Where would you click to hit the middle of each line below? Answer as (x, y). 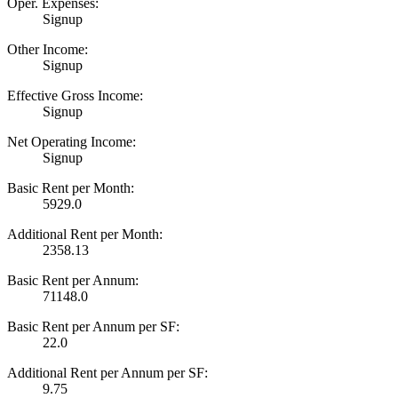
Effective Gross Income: (75, 95)
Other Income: (48, 49)
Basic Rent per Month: (71, 187)
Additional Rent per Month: (85, 234)
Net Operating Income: (72, 141)
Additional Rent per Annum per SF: (107, 372)
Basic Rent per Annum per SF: (93, 326)
